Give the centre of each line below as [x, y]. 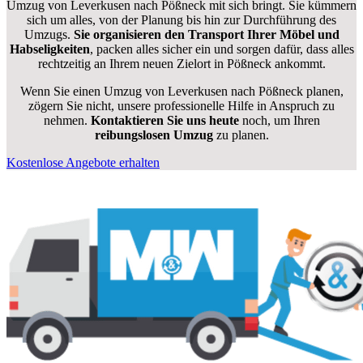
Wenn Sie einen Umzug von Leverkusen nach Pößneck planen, [181, 92]
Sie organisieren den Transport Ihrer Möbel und [206, 35]
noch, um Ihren [279, 121]
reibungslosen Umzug [154, 135]
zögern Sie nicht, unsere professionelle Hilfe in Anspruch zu [181, 106]
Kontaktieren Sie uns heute [164, 121]
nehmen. [67, 121]
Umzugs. [49, 35]
